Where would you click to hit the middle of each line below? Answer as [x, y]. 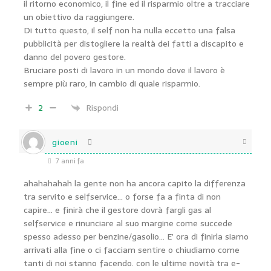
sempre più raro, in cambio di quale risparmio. [112, 83]
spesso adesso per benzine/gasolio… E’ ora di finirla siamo [136, 237]
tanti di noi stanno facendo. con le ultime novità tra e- [132, 263]
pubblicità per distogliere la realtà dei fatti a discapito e [134, 44]
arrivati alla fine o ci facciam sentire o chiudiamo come [132, 250]
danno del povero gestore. [75, 57]
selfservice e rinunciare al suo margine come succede [128, 223]
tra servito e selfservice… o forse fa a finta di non [122, 197]
